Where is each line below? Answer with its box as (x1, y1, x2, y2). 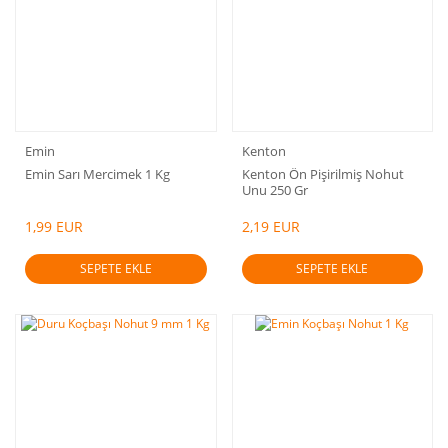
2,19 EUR (241, 216, 300, 236)
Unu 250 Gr (241, 181, 308, 199)
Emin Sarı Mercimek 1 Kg (25, 165, 170, 183)
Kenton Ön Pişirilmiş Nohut (241, 165, 404, 183)
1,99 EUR (25, 216, 83, 236)
